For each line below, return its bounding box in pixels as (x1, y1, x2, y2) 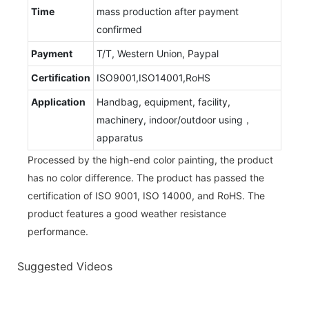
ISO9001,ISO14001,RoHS (97, 71, 210, 83)
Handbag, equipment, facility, (97, 95, 230, 108)
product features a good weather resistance (28, 207, 226, 219)
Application (31, 95, 86, 108)
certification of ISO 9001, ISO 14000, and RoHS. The (28, 189, 265, 201)
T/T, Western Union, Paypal (97, 47, 219, 59)
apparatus (97, 131, 143, 143)
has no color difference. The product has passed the (28, 171, 264, 183)
